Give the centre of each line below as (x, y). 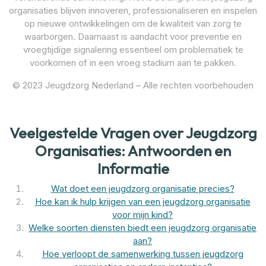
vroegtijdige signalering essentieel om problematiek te (133, 49)
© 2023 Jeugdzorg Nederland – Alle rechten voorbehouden (133, 85)
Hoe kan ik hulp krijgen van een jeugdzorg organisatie (142, 201)
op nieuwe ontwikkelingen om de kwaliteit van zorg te (133, 23)
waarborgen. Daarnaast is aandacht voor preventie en (133, 36)
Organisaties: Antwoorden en (133, 151)
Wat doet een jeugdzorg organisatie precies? (142, 188)
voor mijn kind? (142, 214)
